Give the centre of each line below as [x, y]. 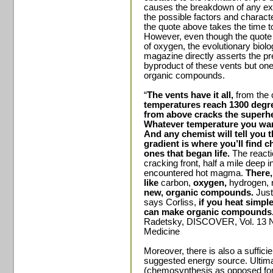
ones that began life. [188, 154]
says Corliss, [171, 202]
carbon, [176, 183]
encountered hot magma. [195, 173]
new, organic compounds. [199, 193]
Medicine [162, 232]
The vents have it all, [190, 95]
